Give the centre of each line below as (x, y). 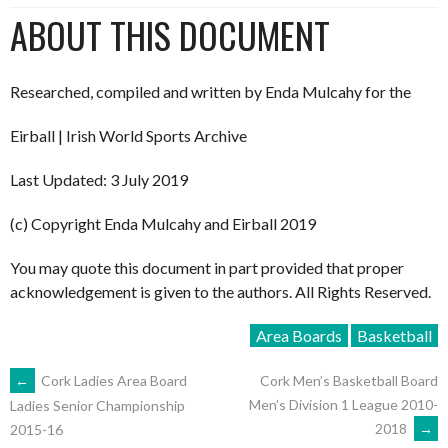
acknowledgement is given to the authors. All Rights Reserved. (220, 291)
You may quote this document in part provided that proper (207, 267)
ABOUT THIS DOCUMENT (170, 34)
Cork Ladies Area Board (112, 380)
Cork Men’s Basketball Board (349, 380)
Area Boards (299, 335)
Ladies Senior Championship (97, 405)
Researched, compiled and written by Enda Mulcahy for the (210, 91)
